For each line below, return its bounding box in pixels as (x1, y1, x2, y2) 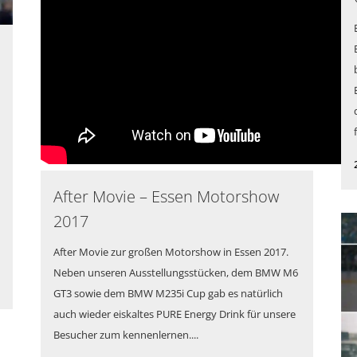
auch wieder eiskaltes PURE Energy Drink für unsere (53, 307, 296, 321)
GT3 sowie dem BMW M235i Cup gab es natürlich (53, 286, 283, 300)
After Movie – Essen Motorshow (53, 186, 279, 207)
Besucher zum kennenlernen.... (53, 328, 198, 342)
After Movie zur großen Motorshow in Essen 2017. (53, 245, 288, 259)
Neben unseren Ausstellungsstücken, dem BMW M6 (53, 265, 298, 280)
